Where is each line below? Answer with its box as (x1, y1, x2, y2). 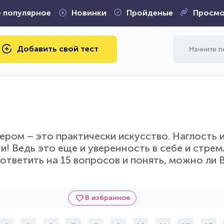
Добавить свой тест (17, 43, 98, 53)
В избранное (84, 193, 130, 202)
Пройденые (126, 8, 173, 17)
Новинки (71, 8, 106, 17)
